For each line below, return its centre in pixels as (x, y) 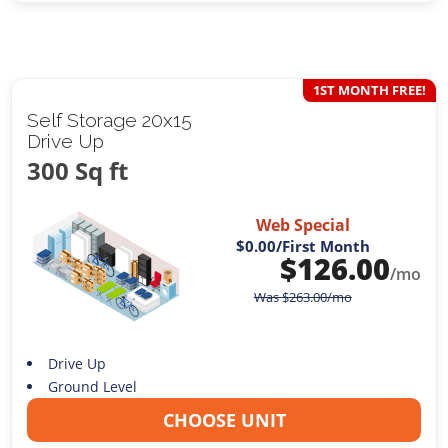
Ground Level (92, 386)
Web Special (302, 225)
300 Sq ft (78, 170)
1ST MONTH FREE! (369, 89)
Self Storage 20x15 (110, 119)
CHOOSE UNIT (224, 419)
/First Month (322, 246)
